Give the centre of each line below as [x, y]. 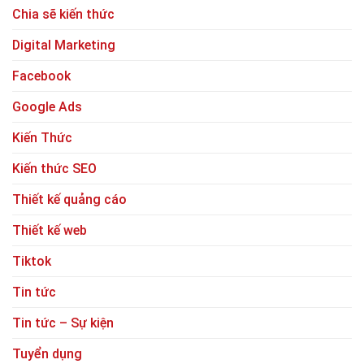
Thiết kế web [50, 231]
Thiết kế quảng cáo [69, 200]
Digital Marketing [64, 45]
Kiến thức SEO [54, 169]
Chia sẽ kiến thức [63, 15]
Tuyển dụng [47, 354]
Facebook [41, 76]
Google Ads [47, 107]
